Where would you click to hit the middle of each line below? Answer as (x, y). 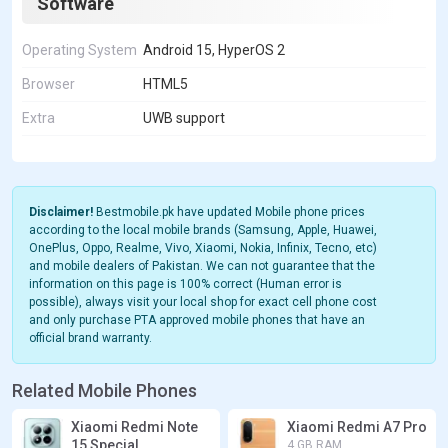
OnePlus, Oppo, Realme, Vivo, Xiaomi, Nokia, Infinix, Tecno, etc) (203, 248)
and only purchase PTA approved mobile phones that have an (197, 320)
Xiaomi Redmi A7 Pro (357, 427)
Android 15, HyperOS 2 (214, 50)
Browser (48, 84)
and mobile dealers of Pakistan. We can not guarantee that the (202, 266)
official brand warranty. (90, 338)
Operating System (79, 50)
